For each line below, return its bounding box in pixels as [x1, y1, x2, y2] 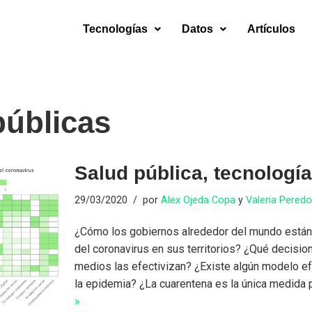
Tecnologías [82, 22, 148, 35]
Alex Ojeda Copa [161, 194, 236, 206]
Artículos [247, 22, 295, 35]
